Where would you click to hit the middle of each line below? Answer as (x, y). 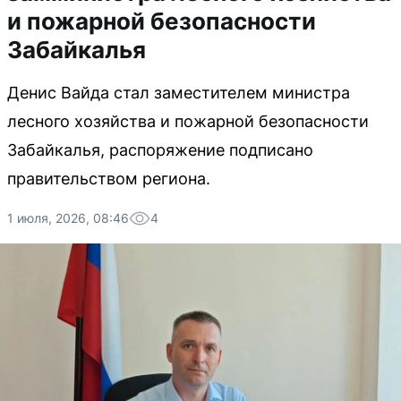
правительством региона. (109, 179)
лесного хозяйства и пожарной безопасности (188, 121)
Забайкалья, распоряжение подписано (160, 150)
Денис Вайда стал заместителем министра (179, 93)
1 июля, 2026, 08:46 (68, 218)
